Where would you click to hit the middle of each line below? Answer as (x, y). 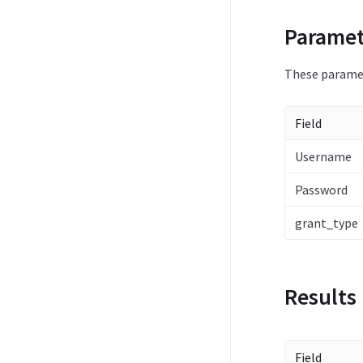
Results (320, 297)
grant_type (326, 223)
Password (321, 190)
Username (323, 156)
